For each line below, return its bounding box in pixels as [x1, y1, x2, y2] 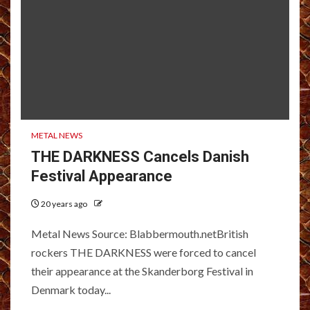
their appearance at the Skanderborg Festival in [31, 264, 253, 277]
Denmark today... [31, 282, 111, 296]
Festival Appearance [31, 167, 172, 185]
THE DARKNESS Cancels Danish [31, 147, 249, 165]
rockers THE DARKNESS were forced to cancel [31, 245, 256, 259]
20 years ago [39, 198, 89, 209]
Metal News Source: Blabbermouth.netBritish [31, 226, 248, 240]
